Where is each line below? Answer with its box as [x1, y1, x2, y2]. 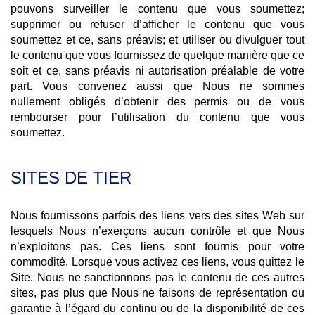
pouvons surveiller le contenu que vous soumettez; [11, 3, 304, 15]
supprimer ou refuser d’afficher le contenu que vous [11, 18, 304, 30]
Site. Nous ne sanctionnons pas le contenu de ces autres [11, 271, 304, 283]
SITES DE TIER [11, 168, 131, 187]
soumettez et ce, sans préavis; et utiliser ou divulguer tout [11, 34, 304, 46]
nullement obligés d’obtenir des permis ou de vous [11, 96, 304, 108]
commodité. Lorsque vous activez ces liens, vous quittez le [11, 256, 304, 268]
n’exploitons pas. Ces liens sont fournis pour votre [11, 240, 304, 252]
